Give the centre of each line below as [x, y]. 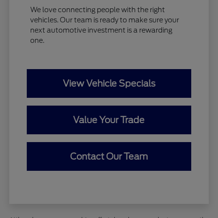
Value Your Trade [109, 120]
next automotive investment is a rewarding [101, 30]
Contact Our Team [109, 157]
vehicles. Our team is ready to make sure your [105, 20]
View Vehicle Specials [109, 84]
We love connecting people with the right [98, 10]
